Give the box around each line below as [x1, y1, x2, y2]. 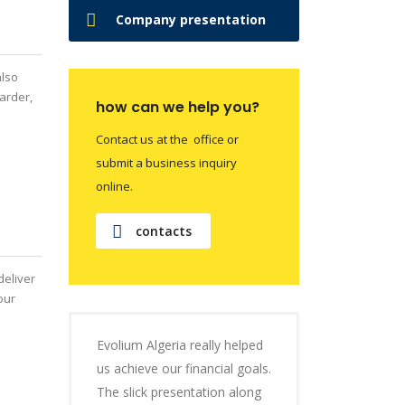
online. [96, 178, 133, 194]
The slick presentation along [97, 383, 261, 400]
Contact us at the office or [96, 131, 239, 147]
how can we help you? [96, 97, 259, 118]
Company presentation [116, 11, 266, 28]
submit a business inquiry [96, 155, 237, 171]
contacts [136, 222, 192, 240]
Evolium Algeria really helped [97, 336, 263, 353]
